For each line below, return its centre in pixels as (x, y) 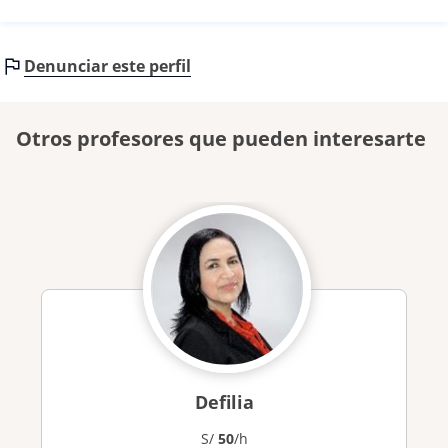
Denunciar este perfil (107, 65)
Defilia (224, 402)
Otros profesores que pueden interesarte (221, 138)
